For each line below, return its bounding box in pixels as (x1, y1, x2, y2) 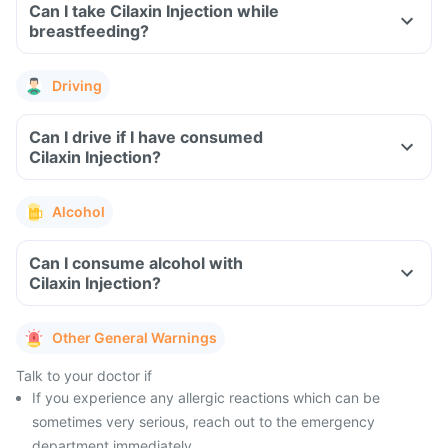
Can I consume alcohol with (29, 253, 243, 273)
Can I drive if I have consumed (29, 127, 263, 147)
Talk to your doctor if (16, 367, 152, 384)
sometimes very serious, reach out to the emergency (32, 413, 375, 430)
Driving (52, 77, 102, 94)
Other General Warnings (52, 329, 217, 346)
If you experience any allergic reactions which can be (32, 389, 380, 406)
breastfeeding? (29, 21, 149, 41)
